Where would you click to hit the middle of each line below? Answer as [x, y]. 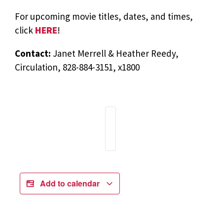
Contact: [34, 54]
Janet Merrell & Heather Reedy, [116, 54]
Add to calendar [71, 184]
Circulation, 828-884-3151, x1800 [77, 67]
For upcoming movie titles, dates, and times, [104, 17]
